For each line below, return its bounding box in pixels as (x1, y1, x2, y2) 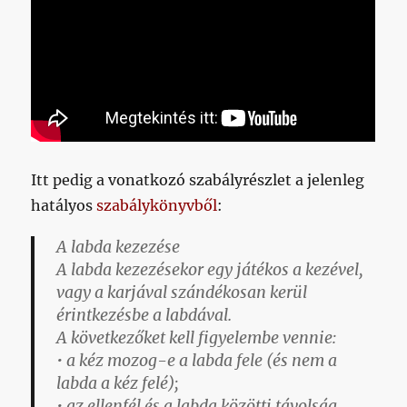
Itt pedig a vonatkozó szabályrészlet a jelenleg (31, 171, 365, 190)
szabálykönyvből (96, 196, 218, 215)
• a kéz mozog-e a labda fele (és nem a (56, 351, 338, 372)
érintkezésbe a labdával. (56, 305, 233, 326)
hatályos (31, 196, 97, 215)
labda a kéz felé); (56, 373, 180, 394)
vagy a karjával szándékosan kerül (56, 283, 308, 303)
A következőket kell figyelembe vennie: (56, 328, 338, 349)
